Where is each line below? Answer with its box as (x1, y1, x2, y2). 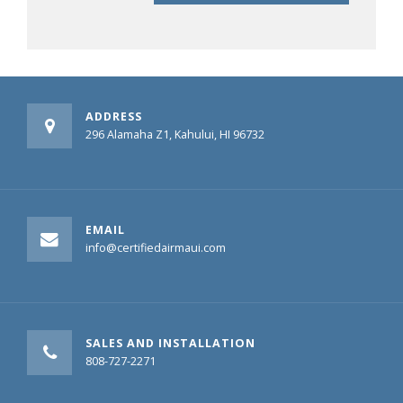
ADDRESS (85, 109, 142, 124)
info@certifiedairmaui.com (85, 240, 226, 255)
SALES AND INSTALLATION (85, 336, 255, 351)
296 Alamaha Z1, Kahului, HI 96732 (85, 127, 264, 142)
